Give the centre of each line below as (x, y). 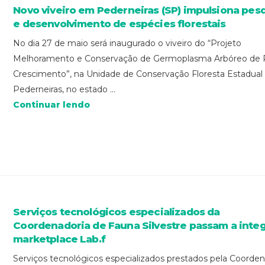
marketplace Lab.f (59, 239)
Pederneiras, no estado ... (64, 89)
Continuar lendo (52, 104)
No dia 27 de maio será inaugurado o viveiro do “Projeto (127, 43)
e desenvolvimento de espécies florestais (119, 23)
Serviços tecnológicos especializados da (117, 212)
